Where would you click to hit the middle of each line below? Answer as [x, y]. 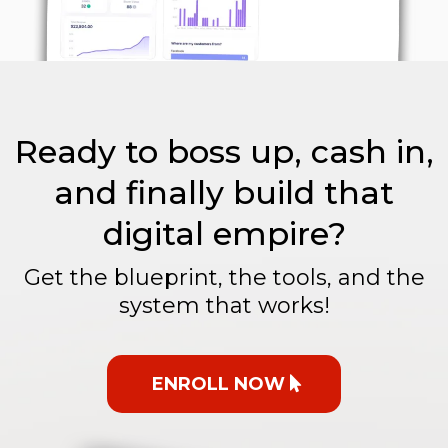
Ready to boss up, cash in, [224, 152]
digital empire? [224, 234]
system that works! [224, 306]
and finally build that [224, 193]
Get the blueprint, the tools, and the [224, 278]
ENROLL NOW [218, 384]
